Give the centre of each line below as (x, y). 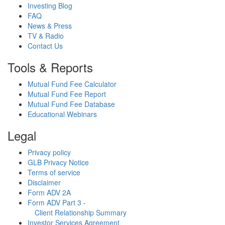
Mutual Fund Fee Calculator (72, 84)
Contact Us (45, 46)
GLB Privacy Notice (58, 162)
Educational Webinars (62, 114)
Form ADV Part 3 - (57, 202)
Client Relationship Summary (77, 212)
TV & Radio (46, 36)
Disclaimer (44, 182)
